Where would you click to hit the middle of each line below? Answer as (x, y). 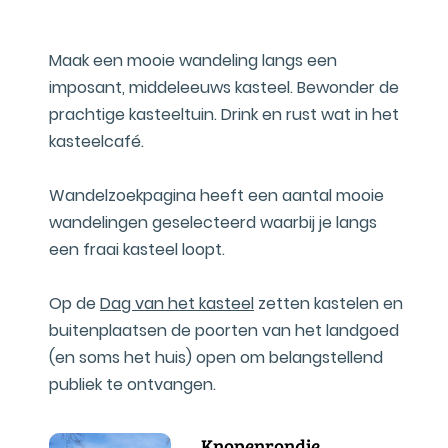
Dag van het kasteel (177, 303)
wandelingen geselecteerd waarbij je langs (213, 222)
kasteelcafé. (96, 141)
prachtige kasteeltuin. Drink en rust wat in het (224, 114)
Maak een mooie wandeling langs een (193, 60)
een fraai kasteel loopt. (137, 249)
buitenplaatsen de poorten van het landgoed (224, 330)
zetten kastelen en (328, 303)
